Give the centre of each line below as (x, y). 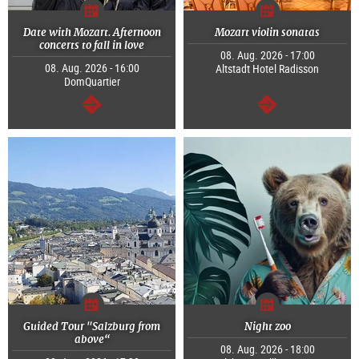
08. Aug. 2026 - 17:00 (267, 55)
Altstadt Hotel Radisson (267, 69)
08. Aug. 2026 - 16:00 (92, 68)
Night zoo (267, 327)
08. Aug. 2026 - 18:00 (267, 349)
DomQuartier (92, 82)
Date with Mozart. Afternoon (92, 33)
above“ (92, 340)
